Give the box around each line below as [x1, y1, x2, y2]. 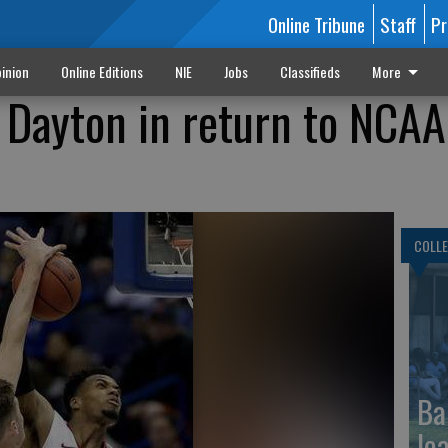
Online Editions [60, 61, 143, 82]
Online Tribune [267, 10, 365, 38]
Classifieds [279, 61, 340, 82]
